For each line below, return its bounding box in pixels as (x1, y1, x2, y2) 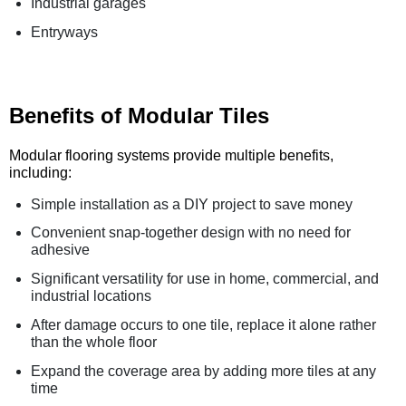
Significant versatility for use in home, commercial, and (31, 271, 379, 287)
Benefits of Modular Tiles (9, 102, 269, 128)
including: (9, 164, 72, 180)
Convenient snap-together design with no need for (31, 225, 351, 241)
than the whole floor (31, 333, 157, 350)
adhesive (31, 242, 90, 258)
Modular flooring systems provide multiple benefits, (9, 147, 333, 163)
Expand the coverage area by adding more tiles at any (31, 362, 376, 379)
